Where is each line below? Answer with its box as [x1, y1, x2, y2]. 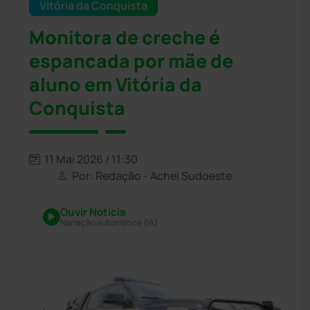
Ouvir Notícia [60, 204, 126, 219]
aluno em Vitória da [29, 71, 202, 97]
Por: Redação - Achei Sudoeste [70, 167, 232, 183]
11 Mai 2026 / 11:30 [42, 151, 138, 167]
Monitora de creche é [29, 24, 220, 50]
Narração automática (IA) [60, 216, 158, 228]
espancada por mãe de [29, 48, 233, 73]
